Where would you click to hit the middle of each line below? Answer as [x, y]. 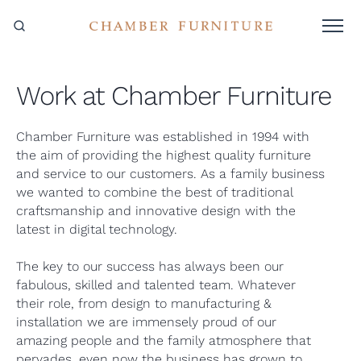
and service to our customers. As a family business [170, 174]
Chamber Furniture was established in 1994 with [163, 137]
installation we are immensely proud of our [146, 322]
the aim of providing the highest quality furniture [164, 155]
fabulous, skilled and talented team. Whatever [156, 285]
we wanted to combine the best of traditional [154, 192]
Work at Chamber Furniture [174, 95]
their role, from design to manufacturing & [144, 303]
